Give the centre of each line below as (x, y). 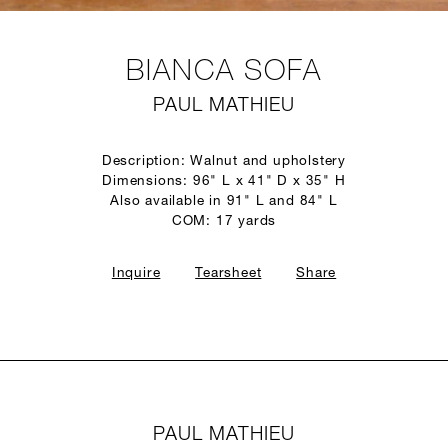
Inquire (136, 273)
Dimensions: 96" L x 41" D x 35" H (224, 181)
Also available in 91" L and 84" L (224, 201)
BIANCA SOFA (224, 72)
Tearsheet (228, 273)
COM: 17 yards (224, 221)
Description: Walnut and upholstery (224, 161)
